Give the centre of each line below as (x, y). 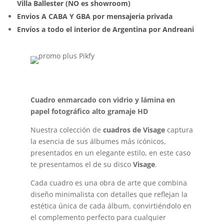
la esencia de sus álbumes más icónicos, (98, 141)
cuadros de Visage (134, 129)
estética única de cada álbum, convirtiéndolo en (111, 205)
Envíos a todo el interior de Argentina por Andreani (105, 29)
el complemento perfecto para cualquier (98, 217)
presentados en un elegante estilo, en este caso (110, 152)
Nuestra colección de (66, 129)
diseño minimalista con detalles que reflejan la (109, 194)
